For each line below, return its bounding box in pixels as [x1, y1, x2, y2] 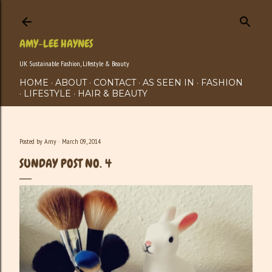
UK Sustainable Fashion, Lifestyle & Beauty [19, 59, 129, 68]
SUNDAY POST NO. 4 [19, 155, 112, 171]
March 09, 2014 [62, 137, 101, 146]
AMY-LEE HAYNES [19, 36, 93, 50]
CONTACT [93, 77, 136, 88]
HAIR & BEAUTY [78, 88, 148, 99]
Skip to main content [81, 8, 191, 22]
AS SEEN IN [143, 77, 194, 88]
